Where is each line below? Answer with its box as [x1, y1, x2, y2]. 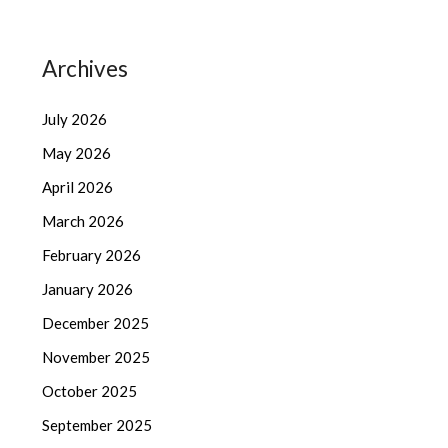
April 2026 [42, 178, 114, 197]
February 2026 [42, 246, 142, 265]
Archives [42, 55, 129, 83]
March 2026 [42, 212, 125, 231]
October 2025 [42, 382, 138, 401]
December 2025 [42, 314, 150, 333]
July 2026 [42, 110, 108, 129]
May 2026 [42, 144, 112, 163]
